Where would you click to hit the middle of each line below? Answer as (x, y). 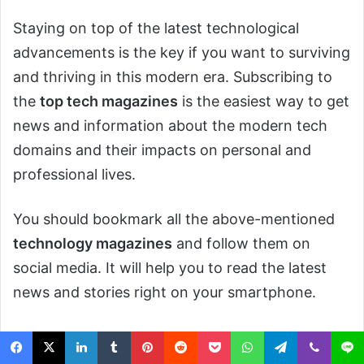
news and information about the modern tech (170, 126)
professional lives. (74, 175)
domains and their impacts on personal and (162, 150)
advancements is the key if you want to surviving (182, 53)
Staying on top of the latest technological (156, 28)
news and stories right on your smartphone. (165, 292)
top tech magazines (109, 102)
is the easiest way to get (264, 102)
